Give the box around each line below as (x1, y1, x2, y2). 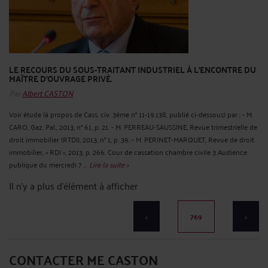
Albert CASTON (22, 84, 73, 100)
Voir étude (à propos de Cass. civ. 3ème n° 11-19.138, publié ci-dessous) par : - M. (9, 107, 253, 120)
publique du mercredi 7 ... (9, 157, 89, 170)
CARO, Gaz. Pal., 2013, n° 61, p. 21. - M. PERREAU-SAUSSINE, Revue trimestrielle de (9, 120, 257, 133)
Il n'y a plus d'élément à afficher (9, 176, 138, 194)
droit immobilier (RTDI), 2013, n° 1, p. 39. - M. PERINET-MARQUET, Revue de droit (9, 132, 254, 145)
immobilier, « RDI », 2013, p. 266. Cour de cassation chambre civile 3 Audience (9, 145, 247, 158)
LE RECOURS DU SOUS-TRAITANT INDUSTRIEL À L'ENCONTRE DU (9, 62, 256, 78)
